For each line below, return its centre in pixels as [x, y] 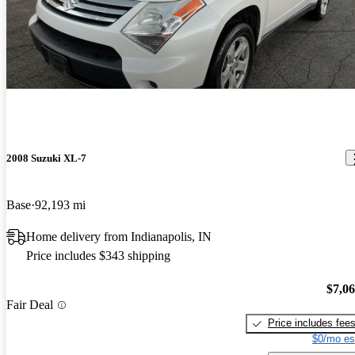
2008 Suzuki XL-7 [46, 158]
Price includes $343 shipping [98, 255]
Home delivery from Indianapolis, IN [119, 236]
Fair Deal [30, 305]
